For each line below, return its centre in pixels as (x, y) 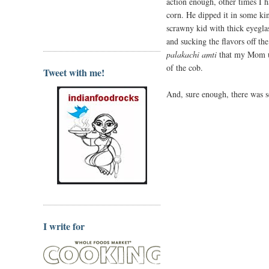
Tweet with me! (74, 72)
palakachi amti (192, 54)
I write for (64, 226)
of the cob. (185, 68)
